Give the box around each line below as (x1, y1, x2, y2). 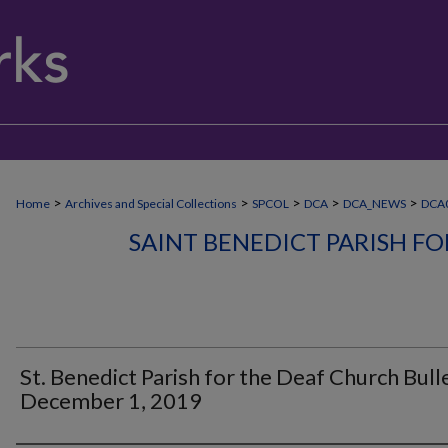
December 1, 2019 (20, 387, 202, 414)
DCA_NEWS (343, 196, 406, 211)
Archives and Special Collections (65, 196, 237, 211)
